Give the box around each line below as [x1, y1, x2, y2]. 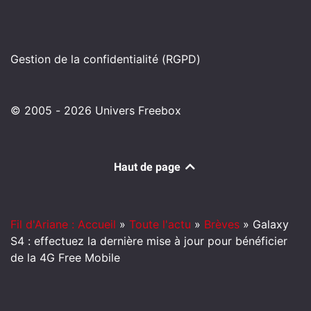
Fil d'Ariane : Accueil [10, 217, 116, 232]
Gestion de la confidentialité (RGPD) [10, 52, 201, 67]
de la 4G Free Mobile [10, 251, 120, 265]
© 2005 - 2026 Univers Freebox [10, 103, 181, 118]
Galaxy [253, 217, 289, 232]
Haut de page [114, 160, 183, 174]
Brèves [204, 217, 239, 232]
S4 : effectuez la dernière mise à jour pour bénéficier [10, 234, 287, 249]
